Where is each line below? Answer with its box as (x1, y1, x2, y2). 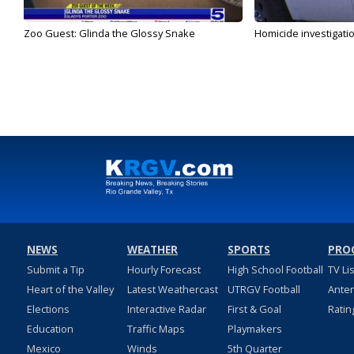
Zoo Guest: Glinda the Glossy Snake (24, 26, 195, 41)
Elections (26, 302, 70, 317)
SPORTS (227, 243, 270, 258)
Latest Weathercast (126, 282, 218, 297)
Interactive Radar (126, 302, 206, 317)
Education (26, 322, 73, 337)
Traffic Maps (126, 322, 185, 337)
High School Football (227, 262, 323, 277)
